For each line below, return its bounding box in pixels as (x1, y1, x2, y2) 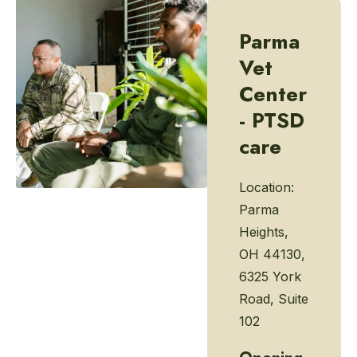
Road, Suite (239, 291, 308, 307)
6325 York (239, 269, 301, 284)
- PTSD (239, 105, 304, 135)
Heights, (239, 224, 288, 240)
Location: (239, 179, 294, 195)
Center (239, 79, 307, 109)
